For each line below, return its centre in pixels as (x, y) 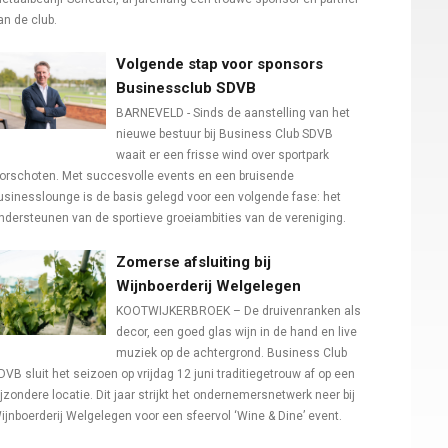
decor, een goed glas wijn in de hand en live (236, 332)
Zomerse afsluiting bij (193, 262)
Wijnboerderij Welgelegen (208, 286)
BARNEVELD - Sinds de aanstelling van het (233, 113)
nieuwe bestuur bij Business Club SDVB (224, 134)
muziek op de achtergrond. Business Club (231, 353)
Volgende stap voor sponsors (219, 64)
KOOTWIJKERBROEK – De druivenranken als (238, 311)
